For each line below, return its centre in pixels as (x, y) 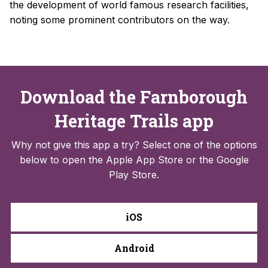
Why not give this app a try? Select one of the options (134, 145)
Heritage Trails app (134, 121)
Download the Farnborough (134, 97)
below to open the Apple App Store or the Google (134, 160)
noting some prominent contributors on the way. (120, 20)
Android (134, 248)
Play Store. (134, 175)
